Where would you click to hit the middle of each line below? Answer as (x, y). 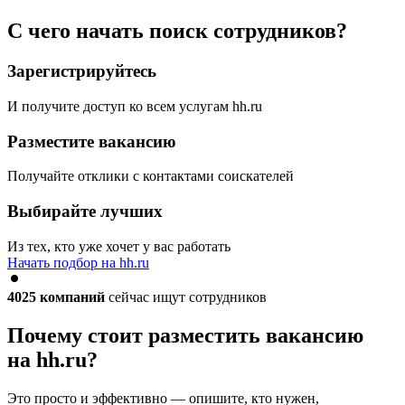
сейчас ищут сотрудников (186, 297)
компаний (72, 297)
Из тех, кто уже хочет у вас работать (119, 246)
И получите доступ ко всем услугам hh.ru (135, 107)
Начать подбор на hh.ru (78, 262)
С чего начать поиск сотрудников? (177, 31)
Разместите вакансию (92, 141)
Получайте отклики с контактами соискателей (151, 176)
